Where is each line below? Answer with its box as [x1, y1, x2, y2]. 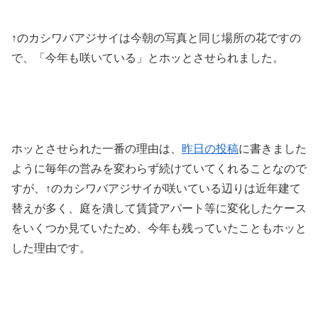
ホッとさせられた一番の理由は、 [11, 142, 182, 155]
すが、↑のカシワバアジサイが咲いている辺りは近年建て [11, 182, 301, 194]
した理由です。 [11, 241, 91, 254]
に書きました [238, 142, 307, 155]
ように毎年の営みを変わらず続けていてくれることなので [11, 162, 307, 175]
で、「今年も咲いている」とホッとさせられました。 [11, 52, 284, 65]
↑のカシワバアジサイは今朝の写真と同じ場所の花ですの [11, 32, 301, 45]
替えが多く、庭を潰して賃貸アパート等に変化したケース [11, 202, 307, 214]
